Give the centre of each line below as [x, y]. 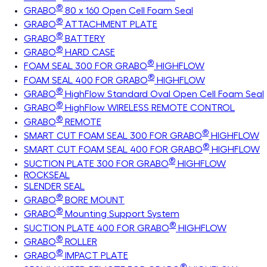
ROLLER [80, 242]
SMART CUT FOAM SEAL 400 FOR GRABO [113, 150]
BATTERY [84, 38]
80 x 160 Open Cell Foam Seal [128, 11]
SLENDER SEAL [54, 186]
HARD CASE [89, 52]
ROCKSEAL [47, 175]
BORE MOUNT [94, 200]
